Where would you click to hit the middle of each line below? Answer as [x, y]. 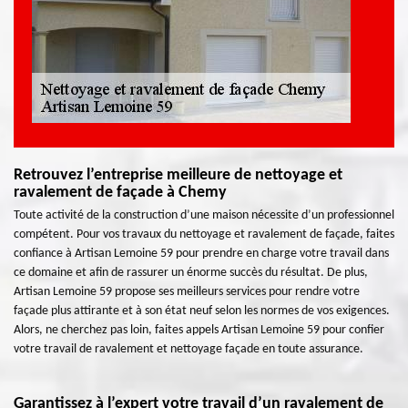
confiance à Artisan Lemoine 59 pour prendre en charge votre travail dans [201, 254]
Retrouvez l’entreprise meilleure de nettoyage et [178, 175]
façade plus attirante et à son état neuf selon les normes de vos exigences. [202, 311]
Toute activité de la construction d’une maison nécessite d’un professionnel [204, 215]
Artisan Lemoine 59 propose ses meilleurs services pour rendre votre [187, 292]
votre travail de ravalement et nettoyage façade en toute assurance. [189, 349]
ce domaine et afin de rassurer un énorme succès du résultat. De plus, [191, 273]
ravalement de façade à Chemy [120, 193]
